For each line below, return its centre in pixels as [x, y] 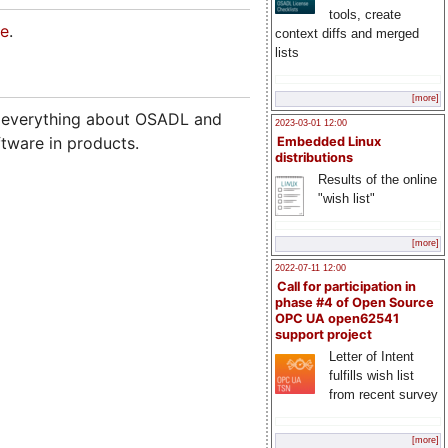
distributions [314, 157]
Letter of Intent [371, 357]
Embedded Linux [329, 141]
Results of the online [377, 179]
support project [323, 335]
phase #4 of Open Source [354, 303]
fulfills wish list [371, 376]
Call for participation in [346, 287]
